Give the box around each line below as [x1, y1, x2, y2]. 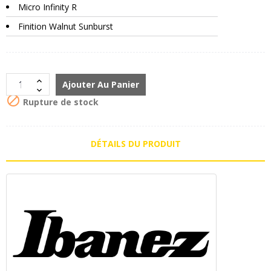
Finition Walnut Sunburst [18, 21, 113, 33]
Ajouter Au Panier [62, 79, 139, 91]
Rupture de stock [21, 96, 99, 108]
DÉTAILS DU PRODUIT [90, 138, 181, 150]
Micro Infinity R [18, 1, 77, 13]
